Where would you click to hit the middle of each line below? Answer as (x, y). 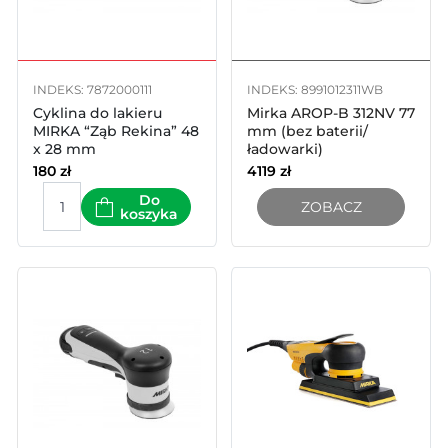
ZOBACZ (331, 206)
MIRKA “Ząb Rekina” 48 (115, 131)
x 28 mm (64, 149)
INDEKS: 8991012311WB (314, 90)
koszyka (149, 213)
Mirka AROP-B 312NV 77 (330, 113)
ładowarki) (284, 149)
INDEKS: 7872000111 (92, 90)
